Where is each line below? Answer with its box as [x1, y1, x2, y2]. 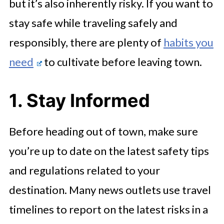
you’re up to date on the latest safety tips [8, 143, 209, 157]
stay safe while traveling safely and [8, 15, 177, 29]
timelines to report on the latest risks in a [8, 202, 208, 216]
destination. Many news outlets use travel [8, 182, 211, 196]
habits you [163, 35, 213, 49]
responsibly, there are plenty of [8, 35, 163, 49]
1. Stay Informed [8, 89, 150, 111]
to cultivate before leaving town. [41, 54, 204, 68]
